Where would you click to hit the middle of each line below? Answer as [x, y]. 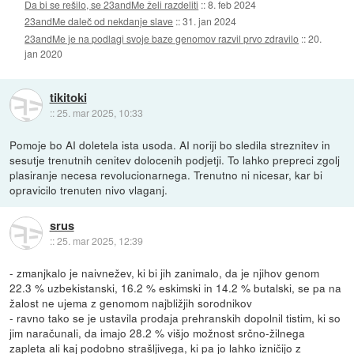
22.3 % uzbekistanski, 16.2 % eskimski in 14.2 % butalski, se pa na [176, 287]
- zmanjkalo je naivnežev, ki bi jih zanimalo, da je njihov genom [165, 272]
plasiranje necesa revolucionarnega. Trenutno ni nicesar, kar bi [166, 174]
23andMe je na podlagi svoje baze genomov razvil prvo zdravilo [162, 38]
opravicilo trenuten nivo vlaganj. [89, 189]
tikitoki [68, 97]
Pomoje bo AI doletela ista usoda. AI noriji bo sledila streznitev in [170, 144]
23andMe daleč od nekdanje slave [99, 21]
